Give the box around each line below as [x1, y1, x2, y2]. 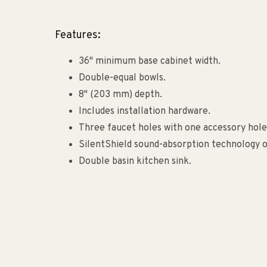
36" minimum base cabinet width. [79, 55, 221, 67]
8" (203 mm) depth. [79, 89, 162, 101]
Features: [55, 29, 101, 42]
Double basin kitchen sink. [79, 156, 191, 167]
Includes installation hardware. [79, 105, 210, 117]
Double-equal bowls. [79, 72, 166, 84]
